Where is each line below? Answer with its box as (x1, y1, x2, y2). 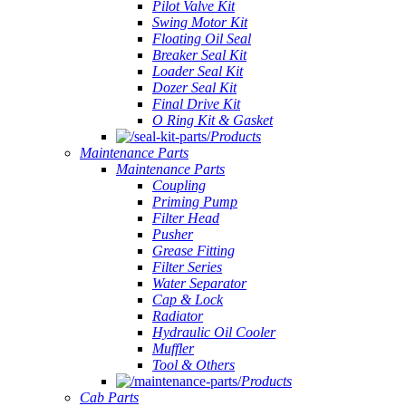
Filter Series (152, 259, 222, 275)
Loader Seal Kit (152, 63, 243, 79)
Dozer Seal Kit (152, 80, 237, 95)
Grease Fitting (152, 243, 235, 258)
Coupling (152, 178, 206, 193)
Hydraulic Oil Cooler (152, 324, 275, 340)
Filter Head (152, 210, 219, 226)
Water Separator (152, 275, 246, 291)
